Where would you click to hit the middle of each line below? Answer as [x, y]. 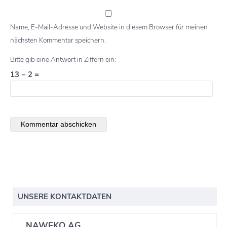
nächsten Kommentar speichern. [58, 41]
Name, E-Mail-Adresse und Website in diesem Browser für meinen [109, 27]
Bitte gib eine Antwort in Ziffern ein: [63, 60]
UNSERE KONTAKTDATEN [65, 197]
